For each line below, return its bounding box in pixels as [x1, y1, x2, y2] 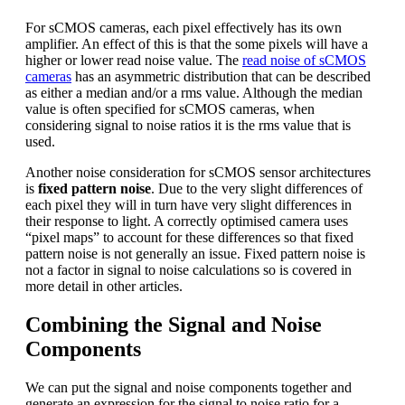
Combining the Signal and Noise [25, 313, 322, 337]
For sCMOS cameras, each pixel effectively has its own [25, 20, 342, 36]
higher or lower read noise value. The [25, 52, 242, 69]
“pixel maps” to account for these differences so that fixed [25, 230, 353, 246]
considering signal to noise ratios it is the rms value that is [25, 118, 351, 134]
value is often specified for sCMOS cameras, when [25, 101, 315, 118]
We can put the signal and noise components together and [25, 380, 352, 396]
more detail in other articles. [25, 278, 183, 295]
